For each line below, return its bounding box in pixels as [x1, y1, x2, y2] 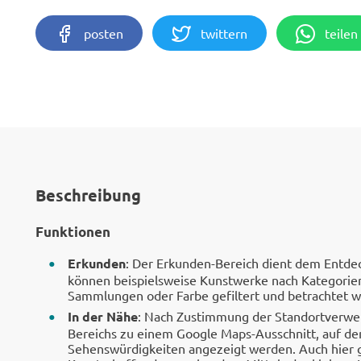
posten [84, 25, 123, 41]
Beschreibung [35, 185, 141, 205]
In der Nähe [68, 308, 138, 325]
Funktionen [35, 223, 110, 240]
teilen [325, 25, 358, 41]
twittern [201, 25, 247, 41]
